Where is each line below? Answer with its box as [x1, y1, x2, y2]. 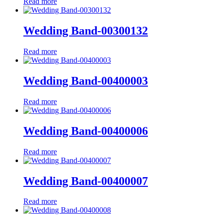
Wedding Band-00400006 [23, 124, 148, 137]
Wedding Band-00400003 [23, 74, 148, 87]
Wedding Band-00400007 [23, 174, 148, 187]
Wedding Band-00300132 [23, 24, 148, 37]
